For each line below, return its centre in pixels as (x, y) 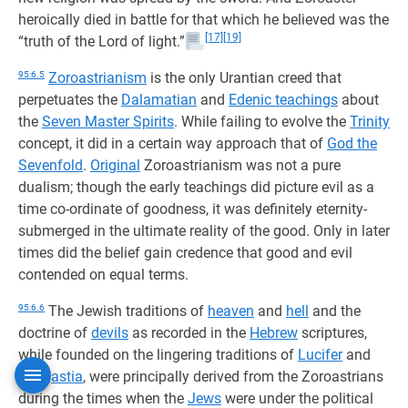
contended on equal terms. (103, 275)
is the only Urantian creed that (244, 78)
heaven (231, 311)
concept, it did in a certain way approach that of (173, 143)
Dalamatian (159, 100)
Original (115, 165)
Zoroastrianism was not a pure (240, 165)
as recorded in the (189, 333)
